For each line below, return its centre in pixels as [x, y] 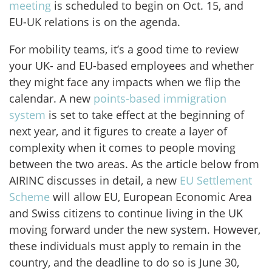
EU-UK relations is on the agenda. [95, 22]
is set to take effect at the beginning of [145, 115]
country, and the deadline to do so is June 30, [124, 263]
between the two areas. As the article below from [134, 164]
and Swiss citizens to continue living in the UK [126, 213]
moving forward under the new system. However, [135, 230]
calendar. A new [51, 99]
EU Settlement [216, 181]
